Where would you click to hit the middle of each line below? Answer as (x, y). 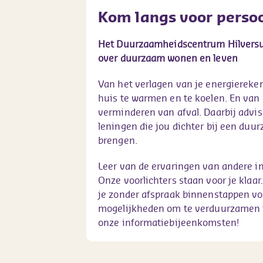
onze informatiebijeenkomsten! (168, 222)
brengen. (118, 140)
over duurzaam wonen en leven (168, 58)
